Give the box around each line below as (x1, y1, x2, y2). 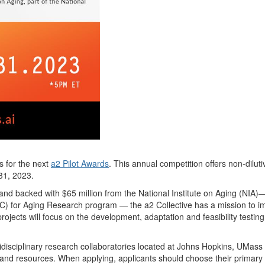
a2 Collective (144, 198, 192, 211)
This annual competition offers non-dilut (111, 157, 261, 169)
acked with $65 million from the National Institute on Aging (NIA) (20, 186, 258, 199)
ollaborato (85, 240, 122, 252)
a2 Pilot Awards (51, 157, 109, 169)
